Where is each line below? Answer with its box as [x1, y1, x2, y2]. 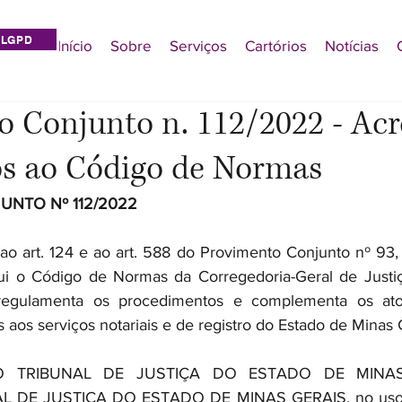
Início [57, 37, 92, 54]
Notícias [325, 37, 379, 54]
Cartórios [245, 37, 307, 54]
